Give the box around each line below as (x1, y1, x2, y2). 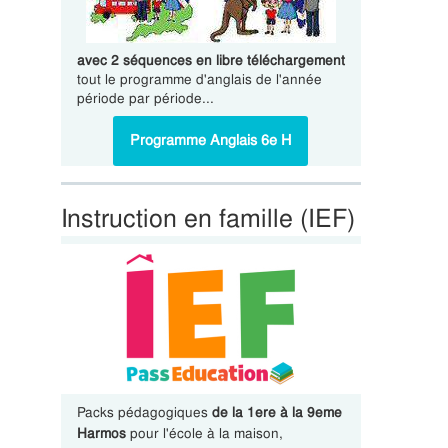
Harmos (76, 424, 126, 442)
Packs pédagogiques (76, 403, 212, 421)
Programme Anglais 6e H (130, 131, 292, 149)
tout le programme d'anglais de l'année (76, 70, 322, 88)
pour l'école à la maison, (125, 424, 283, 442)
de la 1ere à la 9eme (211, 403, 342, 421)
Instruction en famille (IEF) (60, 202, 355, 235)
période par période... (76, 89, 214, 107)
